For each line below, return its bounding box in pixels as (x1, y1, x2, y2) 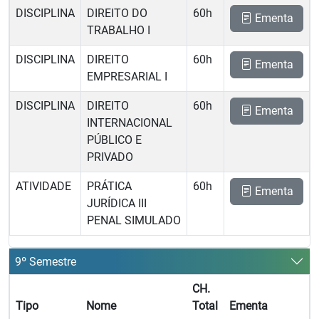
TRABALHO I (87, 23, 150, 37)
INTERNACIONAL (87, 116, 172, 130)
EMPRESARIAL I (87, 70, 167, 83)
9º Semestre (15, 254, 76, 268)
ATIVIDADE (16, 179, 71, 193)
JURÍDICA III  (87, 197, 150, 210)
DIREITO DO (87, 6, 147, 20)
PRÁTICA (87, 179, 132, 193)
